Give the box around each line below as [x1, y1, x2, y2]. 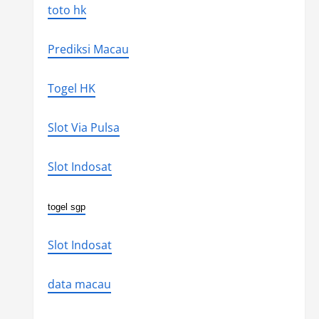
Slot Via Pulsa [47, 120, 120, 135]
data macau [47, 276, 111, 292]
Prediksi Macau [47, 41, 129, 57]
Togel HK [47, 80, 95, 96]
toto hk [47, 2, 86, 18]
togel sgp [47, 202, 85, 212]
